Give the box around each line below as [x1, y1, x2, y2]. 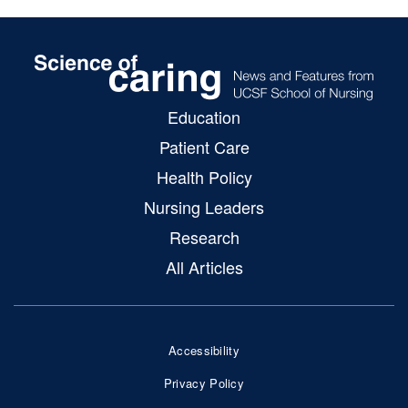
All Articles [165, 255, 243, 280]
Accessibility [168, 342, 240, 360]
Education [168, 105, 240, 129]
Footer [203, 354, 267, 387]
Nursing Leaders [144, 195, 264, 219]
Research [168, 225, 240, 250]
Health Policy [156, 165, 252, 189]
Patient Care [158, 135, 250, 159]
